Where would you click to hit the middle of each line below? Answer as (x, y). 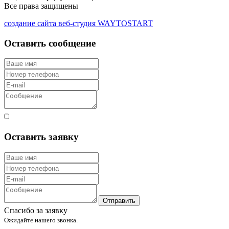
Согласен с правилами (122, 116)
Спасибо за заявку (36, 210)
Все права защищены (41, 6)
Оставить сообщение (50, 43)
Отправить (119, 200)
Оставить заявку (41, 136)
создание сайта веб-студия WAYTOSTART (78, 23)
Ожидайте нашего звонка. (41, 220)
